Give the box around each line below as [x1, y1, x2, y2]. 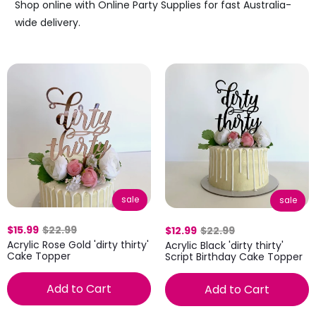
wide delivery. [14, 16, 80, 30]
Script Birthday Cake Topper [165, 249, 303, 264]
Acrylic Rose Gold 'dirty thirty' [7, 238, 149, 252]
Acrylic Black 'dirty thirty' [165, 238, 284, 253]
